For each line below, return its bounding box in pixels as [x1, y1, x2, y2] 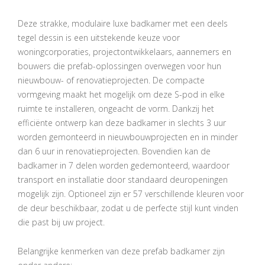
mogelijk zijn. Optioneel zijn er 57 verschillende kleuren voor [18, 188, 244, 199]
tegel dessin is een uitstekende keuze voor [18, 32, 180, 43]
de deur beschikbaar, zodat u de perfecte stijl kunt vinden [18, 202, 238, 214]
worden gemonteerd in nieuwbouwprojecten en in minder [18, 131, 238, 143]
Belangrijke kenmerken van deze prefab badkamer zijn [18, 245, 225, 257]
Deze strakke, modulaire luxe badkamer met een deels [18, 18, 228, 29]
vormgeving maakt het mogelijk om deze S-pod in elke [18, 89, 225, 100]
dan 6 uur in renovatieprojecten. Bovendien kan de [18, 146, 211, 157]
